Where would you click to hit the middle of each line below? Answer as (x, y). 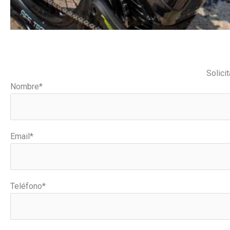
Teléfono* (28, 186)
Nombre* (26, 86)
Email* (22, 136)
